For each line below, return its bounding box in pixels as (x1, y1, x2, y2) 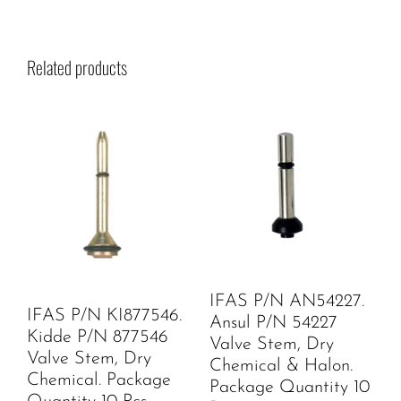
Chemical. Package (27, 371, 171, 389)
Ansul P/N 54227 (209, 313, 337, 332)
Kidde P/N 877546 (27, 328, 168, 346)
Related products (27, 53, 127, 81)
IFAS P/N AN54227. (209, 292, 364, 311)
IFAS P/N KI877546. (27, 306, 182, 325)
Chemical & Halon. (209, 356, 353, 375)
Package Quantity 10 (209, 378, 370, 397)
